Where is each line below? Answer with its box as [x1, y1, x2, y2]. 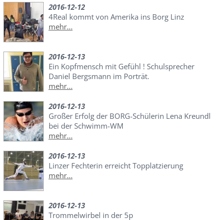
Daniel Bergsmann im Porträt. [48, 71, 149, 81]
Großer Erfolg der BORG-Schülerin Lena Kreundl [48, 110, 211, 121]
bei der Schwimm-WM [48, 120, 123, 131]
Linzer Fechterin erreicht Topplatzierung [48, 160, 183, 170]
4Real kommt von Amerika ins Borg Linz [48, 11, 184, 22]
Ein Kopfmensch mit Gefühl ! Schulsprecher [48, 61, 194, 71]
